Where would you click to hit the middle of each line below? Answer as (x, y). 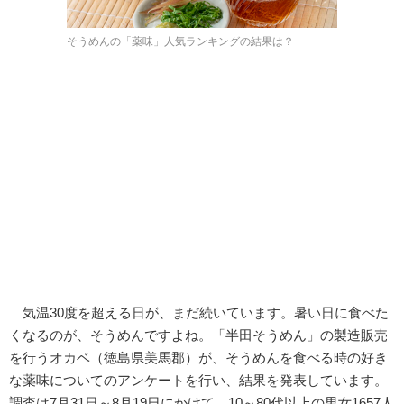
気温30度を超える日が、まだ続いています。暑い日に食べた (199, 312)
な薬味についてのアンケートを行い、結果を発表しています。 (198, 380)
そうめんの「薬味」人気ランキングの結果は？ (180, 41)
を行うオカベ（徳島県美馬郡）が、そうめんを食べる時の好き (198, 357)
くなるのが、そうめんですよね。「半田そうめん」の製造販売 (198, 335)
